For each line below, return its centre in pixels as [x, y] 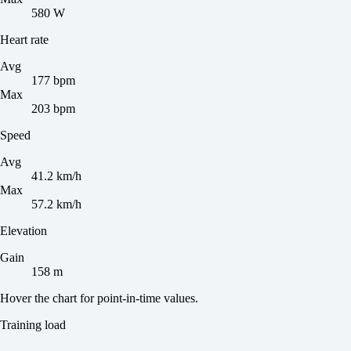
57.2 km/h [56, 204]
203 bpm [53, 109]
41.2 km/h [56, 176]
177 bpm [53, 81]
